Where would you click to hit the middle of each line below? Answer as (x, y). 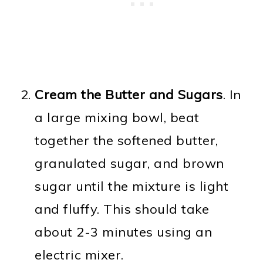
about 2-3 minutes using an (124, 232)
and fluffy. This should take (122, 209)
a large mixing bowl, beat (117, 117)
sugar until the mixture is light (132, 186)
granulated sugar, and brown (129, 163)
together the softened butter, (127, 140)
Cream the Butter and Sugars (129, 94)
